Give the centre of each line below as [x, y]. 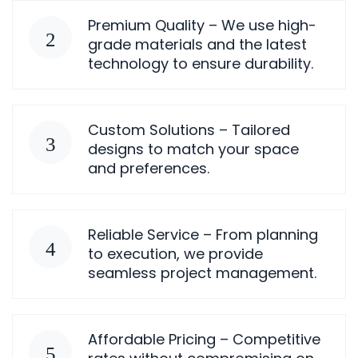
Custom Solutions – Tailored [189, 129]
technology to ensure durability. [201, 63]
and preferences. [149, 168]
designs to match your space [193, 149]
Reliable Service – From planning [203, 234]
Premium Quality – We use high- [202, 25]
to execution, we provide [175, 253]
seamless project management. [202, 272]
